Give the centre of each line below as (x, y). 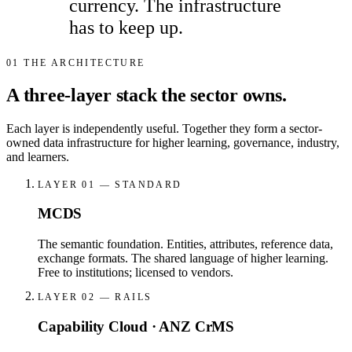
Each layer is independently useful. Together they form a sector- (164, 128)
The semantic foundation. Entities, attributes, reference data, (185, 244)
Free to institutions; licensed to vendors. (136, 273)
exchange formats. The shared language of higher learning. (183, 258)
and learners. (38, 156)
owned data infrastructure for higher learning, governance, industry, (173, 142)
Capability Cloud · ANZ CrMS (136, 326)
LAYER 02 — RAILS (95, 297)
